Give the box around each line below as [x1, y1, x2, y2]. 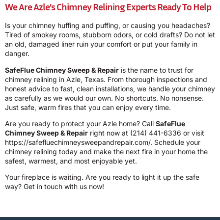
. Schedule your [150, 137, 200, 146]
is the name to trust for [119, 65, 193, 74]
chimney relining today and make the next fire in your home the [5, 147, 208, 156]
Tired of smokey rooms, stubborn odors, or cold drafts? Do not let [5, 30, 215, 39]
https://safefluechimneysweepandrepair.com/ [5, 137, 150, 146]
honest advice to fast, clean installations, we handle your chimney [5, 84, 215, 93]
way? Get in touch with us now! [5, 182, 104, 191]
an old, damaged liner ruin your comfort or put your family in [5, 40, 197, 49]
